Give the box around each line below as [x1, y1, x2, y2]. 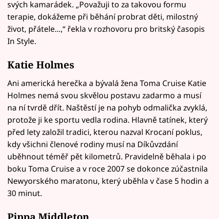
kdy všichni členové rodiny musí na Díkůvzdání [7, 138, 178, 150]
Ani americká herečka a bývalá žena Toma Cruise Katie [7, 77, 206, 88]
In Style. [7, 35, 36, 46]
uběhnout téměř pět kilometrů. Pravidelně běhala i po [7, 151, 206, 162]
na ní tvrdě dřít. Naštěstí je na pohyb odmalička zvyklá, [7, 102, 207, 113]
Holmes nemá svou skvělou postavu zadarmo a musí [7, 89, 201, 101]
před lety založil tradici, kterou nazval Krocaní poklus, [7, 126, 202, 137]
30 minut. [7, 187, 42, 198]
